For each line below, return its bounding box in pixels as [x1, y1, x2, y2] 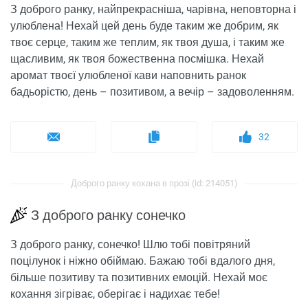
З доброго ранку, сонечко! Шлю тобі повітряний [10, 238, 250, 252]
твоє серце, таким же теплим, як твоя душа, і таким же [10, 36, 285, 49]
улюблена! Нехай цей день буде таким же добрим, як [10, 19, 278, 33]
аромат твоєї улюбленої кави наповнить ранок [10, 69, 246, 82]
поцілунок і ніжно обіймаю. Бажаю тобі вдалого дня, [10, 254, 275, 268]
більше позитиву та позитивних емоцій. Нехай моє [10, 271, 267, 285]
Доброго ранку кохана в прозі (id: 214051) [70, 178, 238, 189]
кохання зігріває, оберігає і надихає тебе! [10, 287, 220, 301]
